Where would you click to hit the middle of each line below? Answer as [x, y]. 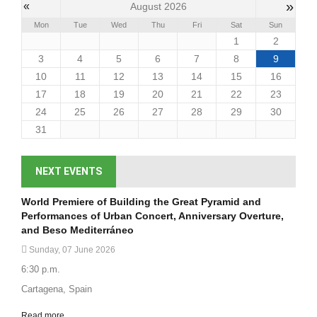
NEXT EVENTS [69, 172]
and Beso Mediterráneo [77, 230]
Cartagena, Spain [57, 289]
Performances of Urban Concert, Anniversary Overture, [152, 216]
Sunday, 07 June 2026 [71, 250]
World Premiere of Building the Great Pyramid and [141, 202]
